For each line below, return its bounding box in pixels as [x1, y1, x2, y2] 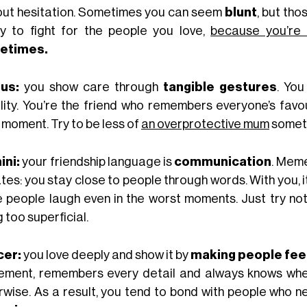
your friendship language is [19, 155, 175, 168]
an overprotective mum [140, 117, 269, 130]
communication [174, 155, 272, 168]
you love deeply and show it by [21, 248, 191, 261]
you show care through [19, 80, 163, 93]
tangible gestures [162, 80, 277, 93]
